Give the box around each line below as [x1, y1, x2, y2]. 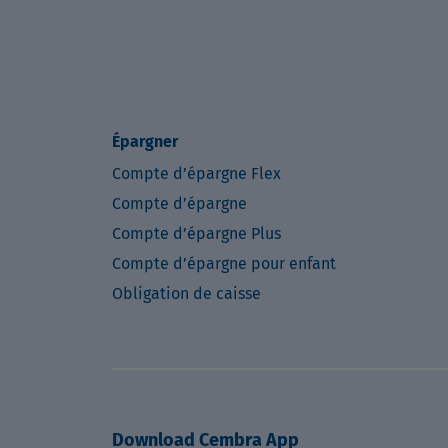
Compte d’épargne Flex [112, 164, 281, 183]
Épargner [112, 132, 178, 151]
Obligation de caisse [112, 284, 261, 303]
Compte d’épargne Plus [112, 224, 281, 243]
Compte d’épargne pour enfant [112, 254, 336, 273]
